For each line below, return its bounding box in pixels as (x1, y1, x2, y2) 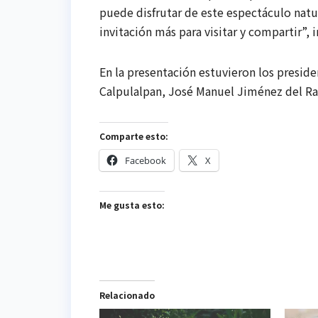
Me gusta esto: (99, 199, 165, 212)
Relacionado (99, 289, 155, 302)
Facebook (125, 154, 166, 168)
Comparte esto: (99, 130, 168, 143)
